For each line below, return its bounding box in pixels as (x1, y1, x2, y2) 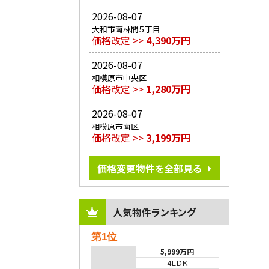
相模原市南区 (92, 121, 139, 133)
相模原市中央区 (92, 72, 147, 84)
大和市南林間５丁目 (92, 23, 160, 35)
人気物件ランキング (113, 205, 196, 220)
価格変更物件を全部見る (97, 161, 202, 176)
